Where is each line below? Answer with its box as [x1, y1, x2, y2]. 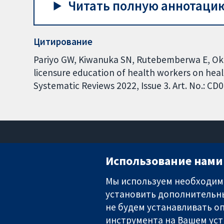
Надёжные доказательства [7, 189, 106, 199]
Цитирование [33, 35, 93, 48]
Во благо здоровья [7, 211, 74, 221]
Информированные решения [7, 200, 110, 210]
